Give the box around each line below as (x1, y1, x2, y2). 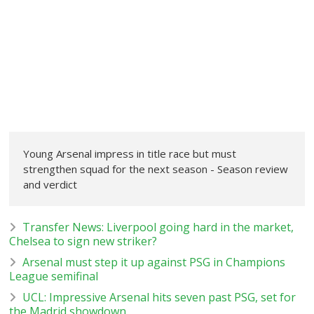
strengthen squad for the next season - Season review (23, 161, 289, 176)
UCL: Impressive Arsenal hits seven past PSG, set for (22, 289, 296, 305)
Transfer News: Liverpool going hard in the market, (22, 219, 294, 235)
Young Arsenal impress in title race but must (23, 146, 237, 161)
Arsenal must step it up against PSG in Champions (22, 254, 286, 270)
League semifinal (9, 268, 99, 284)
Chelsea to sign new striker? (9, 233, 158, 249)
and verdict (23, 177, 78, 191)
